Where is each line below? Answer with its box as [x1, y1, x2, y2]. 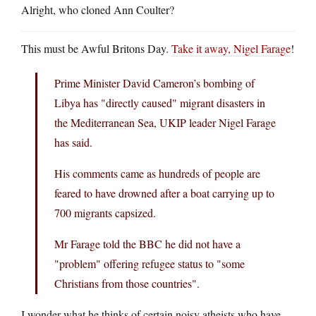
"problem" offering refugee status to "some [54, 255, 245, 271]
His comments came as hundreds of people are [54, 165, 260, 181]
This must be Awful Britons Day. [21, 40, 171, 56]
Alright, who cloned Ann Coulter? [21, 1, 174, 17]
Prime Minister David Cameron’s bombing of [54, 75, 255, 90]
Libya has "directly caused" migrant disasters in [54, 95, 265, 110]
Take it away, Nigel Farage [171, 40, 291, 56]
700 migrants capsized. [54, 205, 156, 220]
